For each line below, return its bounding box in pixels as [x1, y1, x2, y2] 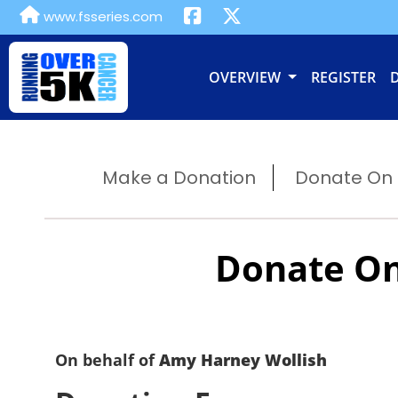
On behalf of [55, 349, 159, 370]
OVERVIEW [208, 68, 284, 87]
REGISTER [310, 68, 376, 87]
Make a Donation [101, 165, 256, 190]
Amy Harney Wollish [159, 349, 327, 370]
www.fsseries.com [40, 7, 163, 26]
